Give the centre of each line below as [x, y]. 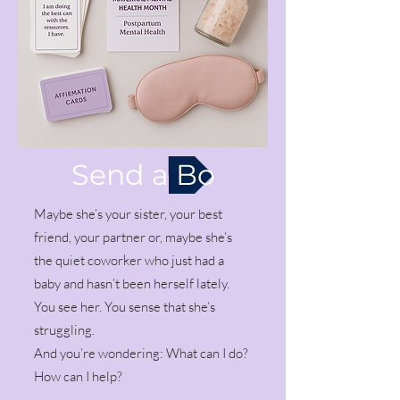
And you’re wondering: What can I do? [141, 353]
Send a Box [150, 174]
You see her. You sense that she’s [125, 306]
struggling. [64, 329]
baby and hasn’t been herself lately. [132, 283]
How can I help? [78, 376]
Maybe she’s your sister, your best [128, 213]
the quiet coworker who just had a [129, 260]
